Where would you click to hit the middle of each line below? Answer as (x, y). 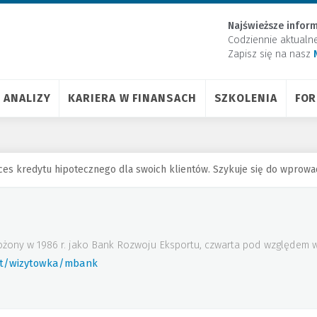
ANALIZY (27, 98)
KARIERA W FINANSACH (132, 98)
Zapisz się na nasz (271, 54)
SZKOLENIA (246, 98)
